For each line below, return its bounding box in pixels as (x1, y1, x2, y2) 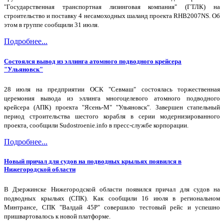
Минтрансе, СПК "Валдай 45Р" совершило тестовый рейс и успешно (4, 203, 220, 211)
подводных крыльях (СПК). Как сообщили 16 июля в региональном (4, 194, 220, 202)
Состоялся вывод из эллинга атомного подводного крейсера (4, 57, 181, 65)
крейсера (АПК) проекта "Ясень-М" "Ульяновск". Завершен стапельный (4, 103, 220, 111)
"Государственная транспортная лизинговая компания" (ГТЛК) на (4, 3, 220, 11)
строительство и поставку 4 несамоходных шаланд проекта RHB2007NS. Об (4, 12, 220, 20)
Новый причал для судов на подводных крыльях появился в (4, 157, 181, 165)
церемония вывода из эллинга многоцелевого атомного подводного (4, 94, 220, 102)
